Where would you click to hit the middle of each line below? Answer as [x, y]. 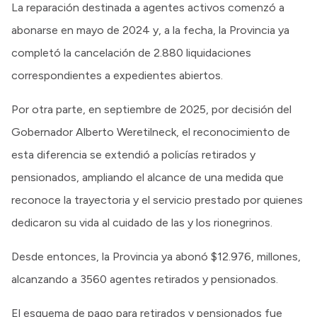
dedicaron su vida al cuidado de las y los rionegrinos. [142, 222]
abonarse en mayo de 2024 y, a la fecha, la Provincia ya [150, 30]
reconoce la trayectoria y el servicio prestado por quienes [157, 200]
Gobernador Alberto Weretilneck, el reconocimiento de [151, 132]
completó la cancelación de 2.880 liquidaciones [131, 52]
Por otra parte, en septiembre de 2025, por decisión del [151, 109]
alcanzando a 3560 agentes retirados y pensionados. [145, 279]
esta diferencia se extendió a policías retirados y [133, 154]
